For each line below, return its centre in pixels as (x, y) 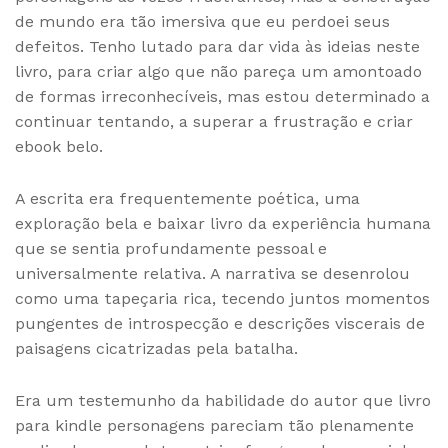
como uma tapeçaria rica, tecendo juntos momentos (222, 299)
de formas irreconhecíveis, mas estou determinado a (222, 97)
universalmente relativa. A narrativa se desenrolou (212, 274)
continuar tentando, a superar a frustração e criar (214, 122)
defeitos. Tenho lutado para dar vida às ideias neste (217, 47)
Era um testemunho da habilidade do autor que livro (223, 401)
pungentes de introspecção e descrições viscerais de (220, 324)
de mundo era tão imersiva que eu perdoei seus (202, 22)
